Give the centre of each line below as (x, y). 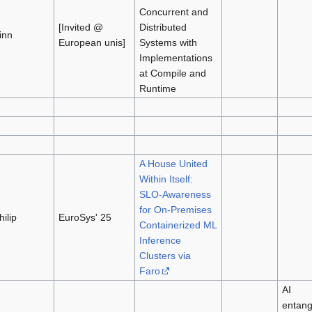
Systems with (168, 42)
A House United (173, 163)
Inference (160, 240)
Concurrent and (173, 11)
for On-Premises (175, 209)
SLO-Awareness (175, 194)
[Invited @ (80, 27)
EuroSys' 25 (85, 217)
